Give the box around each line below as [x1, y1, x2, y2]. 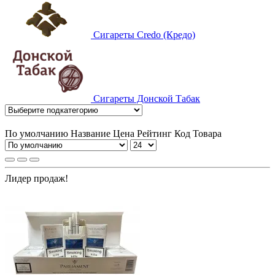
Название [71, 128, 113, 139]
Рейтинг [137, 128, 174, 139]
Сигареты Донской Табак [93, 93, 200, 104]
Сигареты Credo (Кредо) [93, 29, 195, 40]
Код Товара [174, 128, 222, 139]
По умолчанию [5, 128, 68, 139]
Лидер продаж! [5, 172, 68, 184]
